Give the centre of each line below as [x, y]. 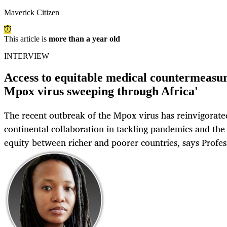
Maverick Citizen [32, 13]
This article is [26, 39]
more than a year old [84, 39]
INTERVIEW [27, 56]
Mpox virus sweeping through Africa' [101, 91]
